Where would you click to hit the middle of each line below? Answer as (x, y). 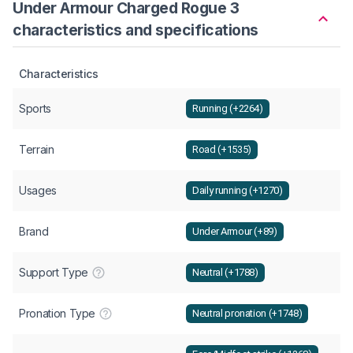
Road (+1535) (222, 150)
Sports (35, 108)
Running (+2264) (228, 109)
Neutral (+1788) (225, 273)
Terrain (37, 149)
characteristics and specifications (136, 30)
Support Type (54, 272)
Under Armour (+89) (235, 232)
